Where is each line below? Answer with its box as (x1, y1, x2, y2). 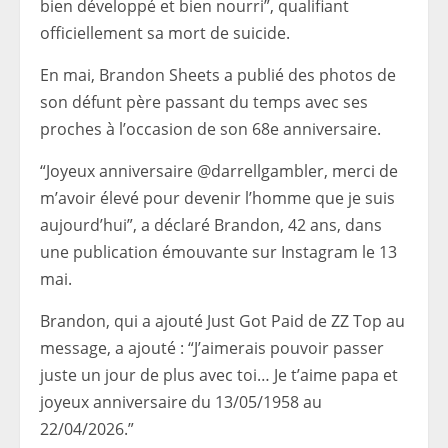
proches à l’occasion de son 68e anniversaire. (40, 118, 381, 140)
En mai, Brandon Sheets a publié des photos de (40, 64, 396, 86)
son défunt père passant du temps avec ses (40, 91, 368, 113)
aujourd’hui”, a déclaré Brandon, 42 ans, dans (40, 214, 382, 236)
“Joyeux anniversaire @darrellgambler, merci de (40, 160, 398, 182)
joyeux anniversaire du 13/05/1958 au (40, 391, 322, 413)
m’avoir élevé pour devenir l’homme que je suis (40, 187, 395, 209)
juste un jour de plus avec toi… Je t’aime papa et (40, 364, 398, 386)
